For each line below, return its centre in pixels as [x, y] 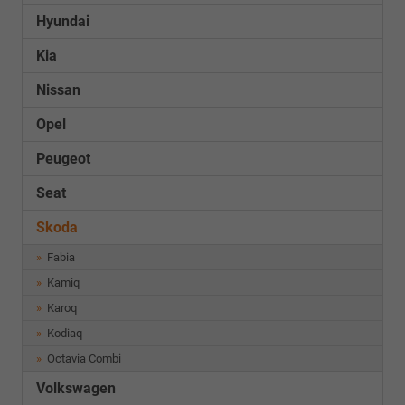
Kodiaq [64, 333]
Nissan [58, 90]
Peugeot [63, 159]
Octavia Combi [83, 358]
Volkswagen [76, 388]
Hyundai [63, 21]
